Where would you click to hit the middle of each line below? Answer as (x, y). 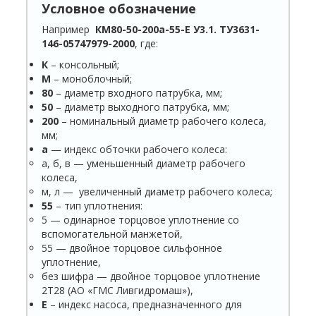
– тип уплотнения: (98, 206)
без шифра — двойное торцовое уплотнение (151, 276)
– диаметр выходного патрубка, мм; (141, 107)
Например (69, 30)
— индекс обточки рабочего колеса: (138, 150)
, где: (147, 44)
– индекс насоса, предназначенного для (145, 305)
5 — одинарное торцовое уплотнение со (141, 220)
